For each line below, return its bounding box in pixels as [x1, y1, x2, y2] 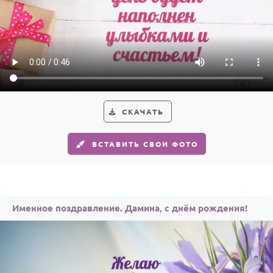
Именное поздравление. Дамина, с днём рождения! [12, 202, 247, 214]
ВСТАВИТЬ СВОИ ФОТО [91, 139, 198, 149]
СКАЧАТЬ [122, 107, 164, 116]
